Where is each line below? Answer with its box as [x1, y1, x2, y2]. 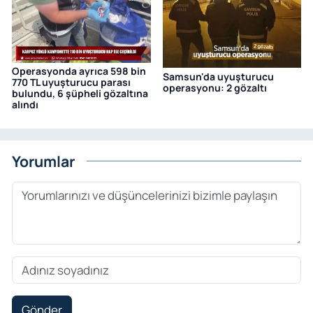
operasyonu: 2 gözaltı [162, 80, 267, 94]
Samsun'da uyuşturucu [162, 69, 274, 83]
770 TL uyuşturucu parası [12, 75, 131, 89]
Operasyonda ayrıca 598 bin [12, 64, 146, 78]
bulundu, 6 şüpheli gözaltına [12, 87, 148, 101]
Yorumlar [12, 150, 75, 171]
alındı [12, 98, 38, 112]
